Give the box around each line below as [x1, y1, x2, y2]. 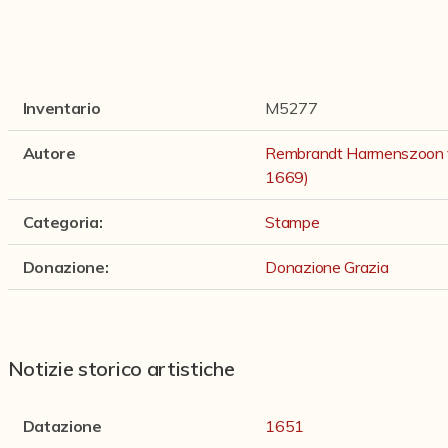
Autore [22, 143, 76, 163]
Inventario [22, 98, 101, 118]
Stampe [265, 212, 320, 232]
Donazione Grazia [265, 257, 389, 277]
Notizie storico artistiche [7, 356, 235, 381]
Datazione [22, 416, 102, 436]
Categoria [22, 212, 99, 232]
